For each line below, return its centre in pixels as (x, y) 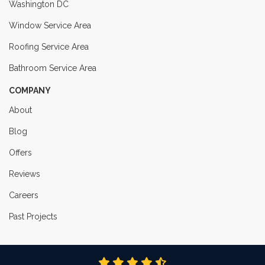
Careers (24, 195)
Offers (20, 152)
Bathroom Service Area (53, 68)
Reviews (25, 174)
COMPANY (30, 90)
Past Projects (33, 216)
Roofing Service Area (49, 46)
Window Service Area (50, 25)
